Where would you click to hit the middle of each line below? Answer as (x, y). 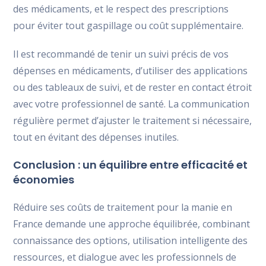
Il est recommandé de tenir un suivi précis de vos (121, 54)
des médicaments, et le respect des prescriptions (121, 9)
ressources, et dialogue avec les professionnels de (125, 257)
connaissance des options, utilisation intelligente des (131, 240)
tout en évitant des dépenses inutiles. (96, 137)
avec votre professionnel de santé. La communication (132, 104)
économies (44, 179)
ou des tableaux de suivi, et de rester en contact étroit (133, 87)
